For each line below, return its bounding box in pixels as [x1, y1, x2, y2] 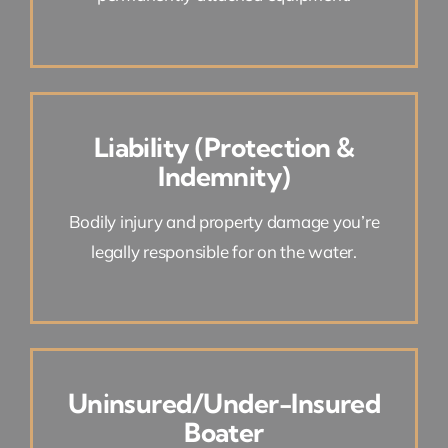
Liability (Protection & [93, 130, 355, 164]
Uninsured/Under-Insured [67, 387, 381, 421]
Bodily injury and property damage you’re [68, 210, 380, 232]
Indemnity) [158, 159, 290, 193]
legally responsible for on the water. [91, 240, 357, 262]
